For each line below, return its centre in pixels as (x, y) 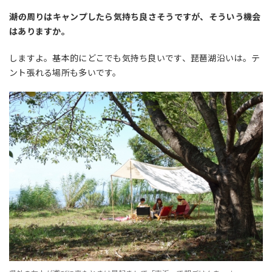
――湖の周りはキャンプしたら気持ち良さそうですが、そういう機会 (135, 17)
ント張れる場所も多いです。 (65, 73)
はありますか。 (39, 31)
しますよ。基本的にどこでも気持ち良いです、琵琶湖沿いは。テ (135, 58)
